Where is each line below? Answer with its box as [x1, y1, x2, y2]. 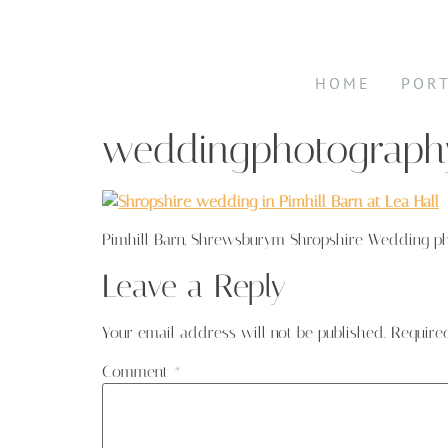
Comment [102, 362, 173, 382]
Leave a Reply [102, 266, 286, 305]
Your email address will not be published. [102, 322, 386, 342]
